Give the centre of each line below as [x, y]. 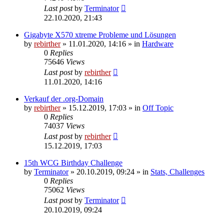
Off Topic [158, 107]
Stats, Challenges [177, 171]
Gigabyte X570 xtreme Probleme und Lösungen [100, 34]
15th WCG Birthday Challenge [73, 162]
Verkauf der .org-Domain [64, 98]
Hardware [158, 43]
